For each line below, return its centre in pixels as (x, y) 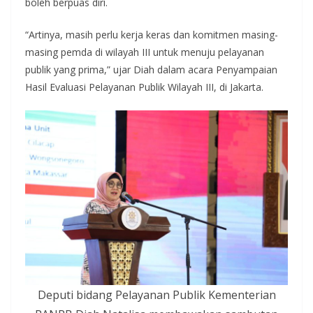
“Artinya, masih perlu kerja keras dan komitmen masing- (152, 34)
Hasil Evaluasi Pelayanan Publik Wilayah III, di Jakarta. (144, 87)
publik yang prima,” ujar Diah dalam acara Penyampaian (151, 69)
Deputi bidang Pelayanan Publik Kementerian (156, 295)
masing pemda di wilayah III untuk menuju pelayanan (145, 52)
